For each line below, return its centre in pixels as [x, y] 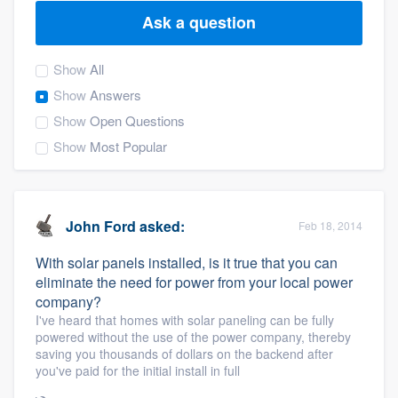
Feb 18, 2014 [330, 225]
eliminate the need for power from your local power [194, 282]
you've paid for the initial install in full [138, 370]
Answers [115, 95]
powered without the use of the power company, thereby [193, 337]
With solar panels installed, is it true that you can [187, 263]
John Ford [101, 226]
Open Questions [137, 120]
